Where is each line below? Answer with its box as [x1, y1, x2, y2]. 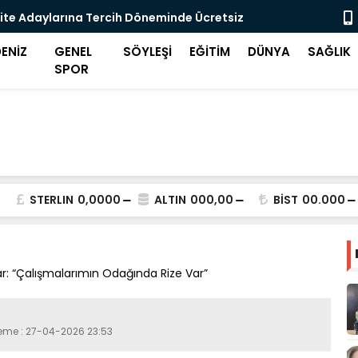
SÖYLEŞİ [123, 43, 173, 60]
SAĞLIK [308, 43, 352, 60]
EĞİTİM [189, 43, 231, 60]
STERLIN [30, 192, 74, 208]
